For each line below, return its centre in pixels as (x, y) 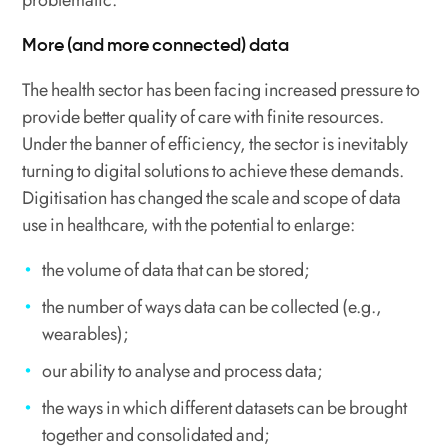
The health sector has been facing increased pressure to (221, 90)
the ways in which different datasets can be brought (225, 408)
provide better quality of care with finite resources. (203, 117)
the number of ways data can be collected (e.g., (212, 307)
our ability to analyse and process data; (184, 371)
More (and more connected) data (156, 45)
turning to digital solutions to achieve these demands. (213, 171)
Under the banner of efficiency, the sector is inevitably (215, 144)
